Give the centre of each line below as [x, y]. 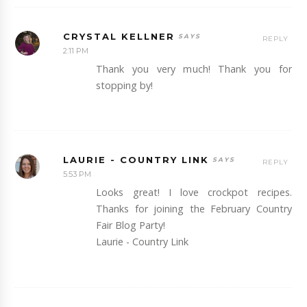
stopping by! [125, 85]
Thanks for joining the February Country [194, 209]
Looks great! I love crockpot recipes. [194, 193]
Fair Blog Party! [131, 225]
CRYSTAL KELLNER [119, 36]
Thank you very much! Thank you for [194, 69]
